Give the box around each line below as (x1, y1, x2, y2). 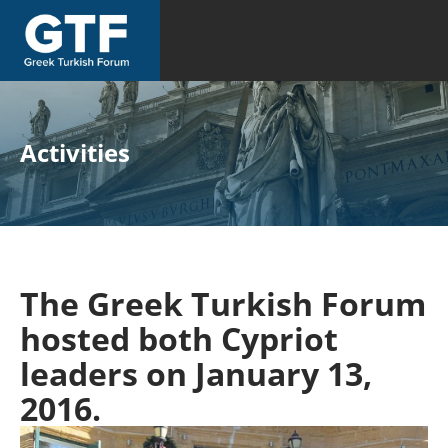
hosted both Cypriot (20, 317, 338, 360)
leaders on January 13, (20, 352, 372, 395)
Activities (20, 136, 130, 169)
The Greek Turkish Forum (20, 282, 426, 325)
